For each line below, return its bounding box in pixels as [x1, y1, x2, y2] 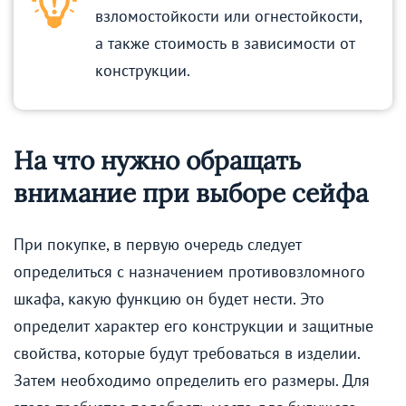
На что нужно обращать [14, 144, 301, 178]
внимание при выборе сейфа [14, 177, 368, 210]
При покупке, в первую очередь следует [14, 233, 302, 255]
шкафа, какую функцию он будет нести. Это [14, 287, 324, 309]
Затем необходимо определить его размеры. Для [14, 369, 370, 391]
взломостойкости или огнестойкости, [95, 5, 362, 27]
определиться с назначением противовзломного [14, 260, 365, 282]
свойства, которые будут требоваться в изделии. [14, 342, 360, 363]
